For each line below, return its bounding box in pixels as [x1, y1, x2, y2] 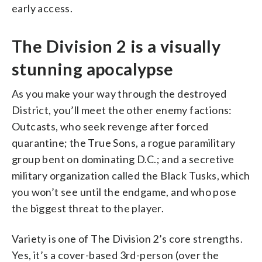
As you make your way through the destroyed [12, 87, 227, 100]
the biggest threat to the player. [12, 201, 164, 215]
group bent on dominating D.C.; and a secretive [12, 152, 235, 166]
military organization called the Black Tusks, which [12, 168, 250, 182]
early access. [12, 1, 73, 15]
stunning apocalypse [12, 58, 174, 79]
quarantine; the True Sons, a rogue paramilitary [12, 136, 236, 149]
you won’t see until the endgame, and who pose [12, 185, 236, 198]
